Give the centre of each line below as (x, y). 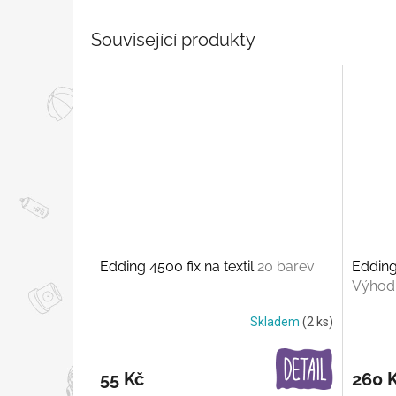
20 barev (286, 266)
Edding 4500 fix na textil (179, 266)
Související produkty (173, 40)
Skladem (276, 322)
